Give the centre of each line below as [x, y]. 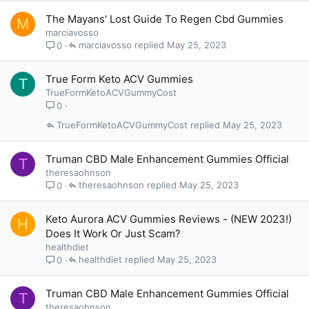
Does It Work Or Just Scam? [113, 233]
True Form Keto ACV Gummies [119, 79]
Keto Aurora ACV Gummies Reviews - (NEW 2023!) [169, 219]
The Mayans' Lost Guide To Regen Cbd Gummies [165, 19]
